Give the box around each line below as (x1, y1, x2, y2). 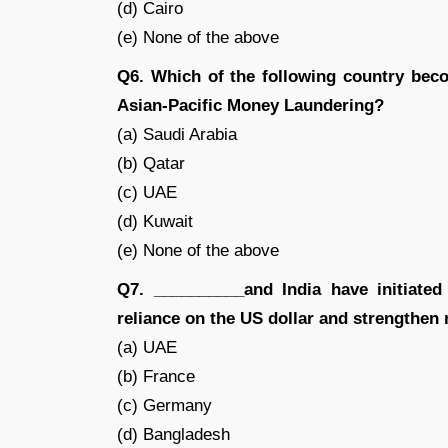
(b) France (117, 367, 195, 386)
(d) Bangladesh (117, 425, 230, 444)
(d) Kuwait (117, 212, 193, 231)
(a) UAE (117, 338, 177, 357)
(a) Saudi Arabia (117, 125, 237, 144)
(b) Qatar (117, 154, 185, 173)
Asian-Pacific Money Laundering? (117, 96, 384, 115)
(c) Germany (117, 396, 212, 415)
